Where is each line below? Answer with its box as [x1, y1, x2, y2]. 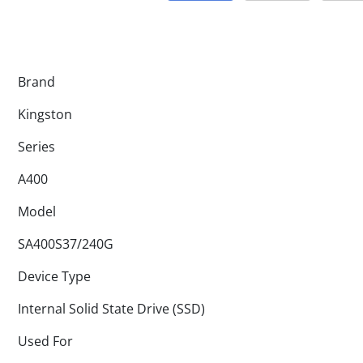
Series [18, 138, 55, 156]
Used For [18, 332, 73, 350]
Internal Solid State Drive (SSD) [18, 300, 205, 318]
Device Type [18, 267, 91, 285]
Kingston [18, 105, 72, 123]
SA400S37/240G [18, 235, 113, 253]
